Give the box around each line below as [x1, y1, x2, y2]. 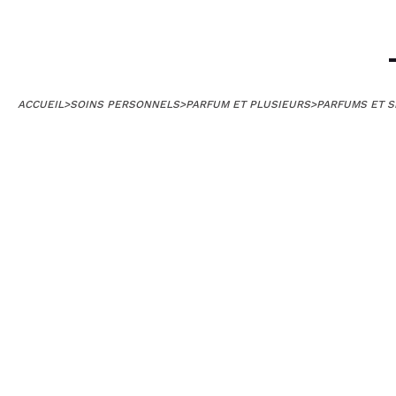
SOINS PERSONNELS [70, 97, 179, 110]
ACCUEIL [18, 97, 64, 110]
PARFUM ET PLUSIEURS [186, 97, 310, 110]
